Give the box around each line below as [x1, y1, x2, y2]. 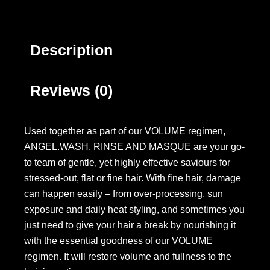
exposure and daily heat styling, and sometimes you [24, 204, 245, 215]
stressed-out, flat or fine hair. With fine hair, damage [24, 173, 241, 184]
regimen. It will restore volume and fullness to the [24, 251, 231, 262]
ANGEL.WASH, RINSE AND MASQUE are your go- [24, 142, 245, 152]
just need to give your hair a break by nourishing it [24, 220, 236, 231]
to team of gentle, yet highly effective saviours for [24, 157, 230, 168]
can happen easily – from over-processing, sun [24, 189, 223, 199]
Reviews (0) [30, 82, 113, 99]
